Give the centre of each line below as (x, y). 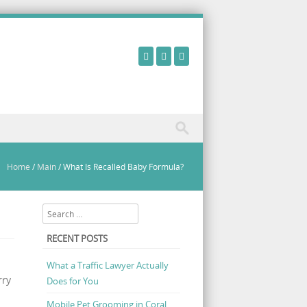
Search (56, 211)
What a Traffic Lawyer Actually (107, 265)
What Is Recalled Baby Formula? (123, 167)
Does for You (72, 281)
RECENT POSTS (77, 239)
